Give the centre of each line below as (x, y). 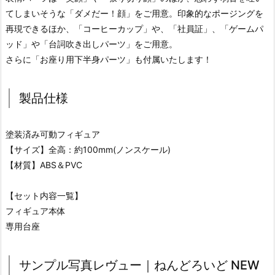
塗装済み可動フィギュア (53, 134)
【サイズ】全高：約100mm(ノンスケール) (88, 149)
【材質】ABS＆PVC (44, 165)
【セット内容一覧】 (44, 195)
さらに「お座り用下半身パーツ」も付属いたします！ (109, 59)
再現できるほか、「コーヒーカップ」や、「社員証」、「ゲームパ (134, 28)
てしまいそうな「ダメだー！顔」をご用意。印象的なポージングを (134, 13)
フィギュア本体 (36, 211)
